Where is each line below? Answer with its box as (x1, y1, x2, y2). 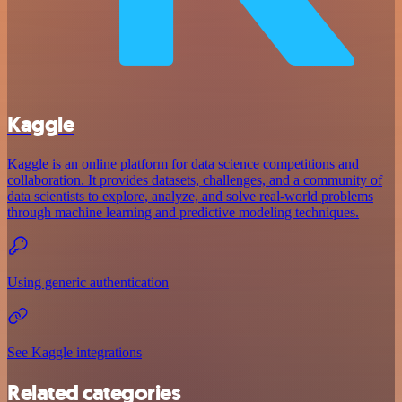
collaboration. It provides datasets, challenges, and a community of (7, 172, 382, 188)
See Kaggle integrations (7, 345, 142, 361)
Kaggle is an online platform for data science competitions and (7, 156, 359, 172)
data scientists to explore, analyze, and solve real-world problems (7, 188, 373, 205)
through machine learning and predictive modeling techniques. (7, 205, 359, 221)
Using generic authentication (7, 275, 169, 291)
